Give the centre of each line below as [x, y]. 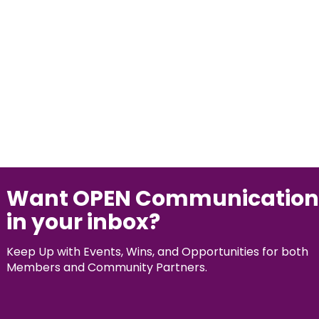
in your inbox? [85, 222]
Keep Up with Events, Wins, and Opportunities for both [157, 252]
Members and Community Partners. [106, 267]
